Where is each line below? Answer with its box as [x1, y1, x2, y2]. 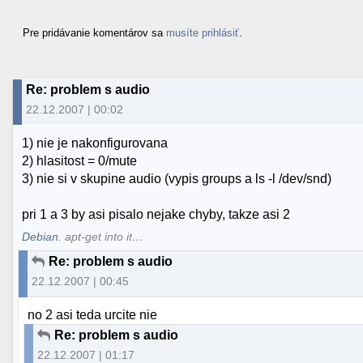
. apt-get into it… [58, 230, 144, 243]
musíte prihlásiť [166, 26, 239, 39]
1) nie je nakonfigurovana [22, 136, 169, 151]
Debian [22, 230, 59, 243]
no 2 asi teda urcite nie [28, 307, 158, 322]
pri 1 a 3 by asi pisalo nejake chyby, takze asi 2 [22, 207, 291, 222]
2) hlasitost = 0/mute [22, 154, 138, 169]
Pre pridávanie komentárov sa [23, 26, 166, 39]
